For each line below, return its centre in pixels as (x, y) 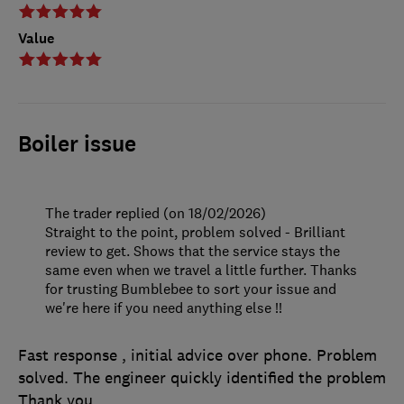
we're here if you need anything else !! (164, 308)
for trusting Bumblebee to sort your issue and (191, 289)
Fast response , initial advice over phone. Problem (197, 356)
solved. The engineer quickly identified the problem (202, 378)
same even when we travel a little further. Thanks (201, 270)
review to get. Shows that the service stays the (193, 251)
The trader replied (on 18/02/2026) (156, 213)
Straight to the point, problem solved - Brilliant (195, 232)
